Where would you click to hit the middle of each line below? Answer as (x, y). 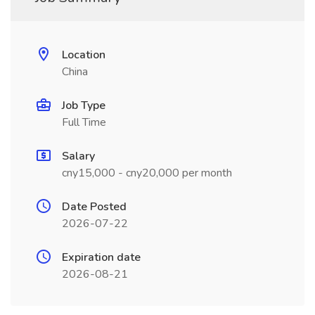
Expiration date (101, 257)
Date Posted (94, 207)
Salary (78, 156)
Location (84, 55)
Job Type (84, 105)
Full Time (84, 122)
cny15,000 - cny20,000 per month (147, 173)
